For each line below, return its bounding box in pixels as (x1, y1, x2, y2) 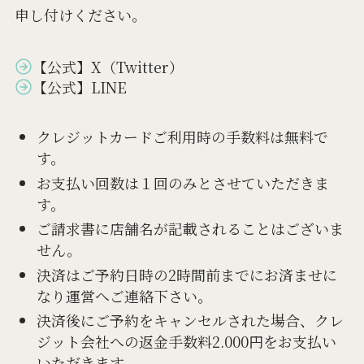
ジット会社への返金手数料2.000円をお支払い (36, 331, 336, 353)
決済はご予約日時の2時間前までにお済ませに (36, 263, 337, 285)
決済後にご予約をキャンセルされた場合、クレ (36, 310, 344, 331)
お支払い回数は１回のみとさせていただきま (36, 171, 329, 193)
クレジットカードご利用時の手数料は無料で (36, 126, 328, 148)
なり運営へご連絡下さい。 (36, 284, 212, 306)
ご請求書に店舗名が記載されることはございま (36, 218, 344, 240)
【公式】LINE (32, 76, 128, 97)
